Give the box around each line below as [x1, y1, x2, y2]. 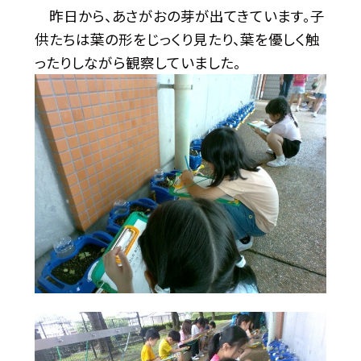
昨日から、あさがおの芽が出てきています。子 [34, 5, 325, 26]
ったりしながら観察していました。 [34, 52, 241, 73]
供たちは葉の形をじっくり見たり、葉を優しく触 [34, 28, 320, 49]
